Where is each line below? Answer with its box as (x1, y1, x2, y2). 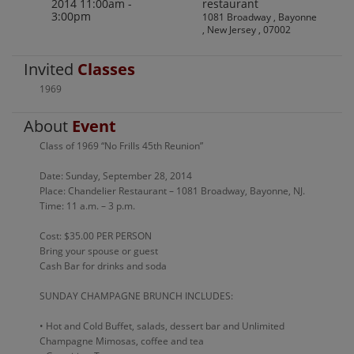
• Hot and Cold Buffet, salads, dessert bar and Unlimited (40, 319, 284, 333)
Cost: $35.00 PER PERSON (40, 229, 152, 243)
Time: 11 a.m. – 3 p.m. (40, 199, 135, 213)
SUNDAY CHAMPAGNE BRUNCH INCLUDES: (40, 289, 233, 303)
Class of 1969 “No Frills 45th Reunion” (40, 139, 203, 153)
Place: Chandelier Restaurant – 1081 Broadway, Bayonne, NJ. (40, 184, 305, 198)
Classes (77, 58, 135, 81)
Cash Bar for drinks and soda (40, 259, 167, 273)
